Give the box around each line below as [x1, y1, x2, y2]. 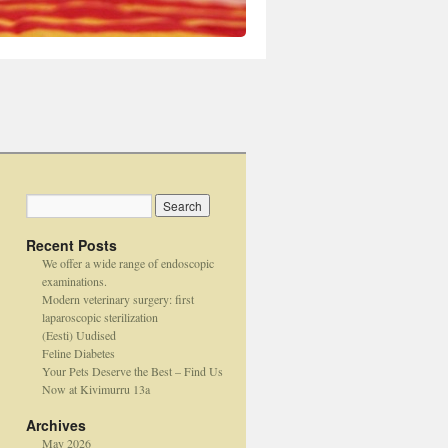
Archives [26, 415, 86, 435]
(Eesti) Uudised [41, 327, 116, 343]
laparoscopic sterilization [41, 309, 158, 325]
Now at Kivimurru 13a [41, 381, 150, 397]
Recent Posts [26, 235, 117, 255]
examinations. [41, 273, 107, 289]
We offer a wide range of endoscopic [41, 255, 214, 271]
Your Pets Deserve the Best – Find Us [41, 363, 223, 379]
